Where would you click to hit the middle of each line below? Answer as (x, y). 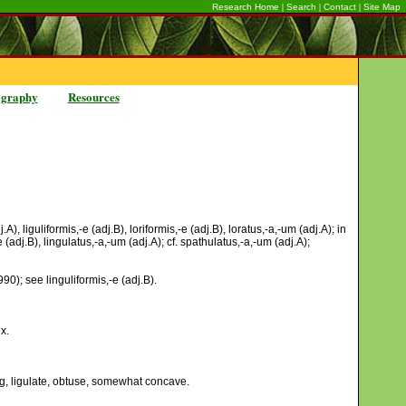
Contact (340, 7)
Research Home (246, 7)
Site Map (382, 7)
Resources (93, 97)
